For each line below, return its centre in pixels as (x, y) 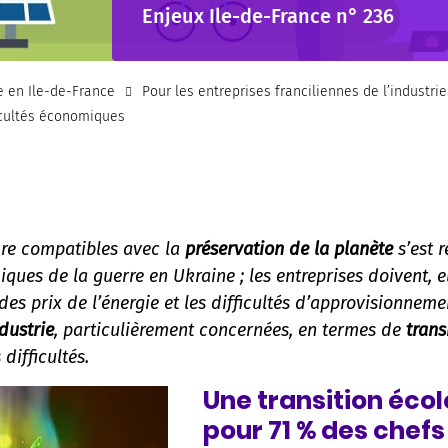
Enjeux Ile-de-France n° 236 (267, 15)
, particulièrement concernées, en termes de (230, 329)
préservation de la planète (289, 248)
